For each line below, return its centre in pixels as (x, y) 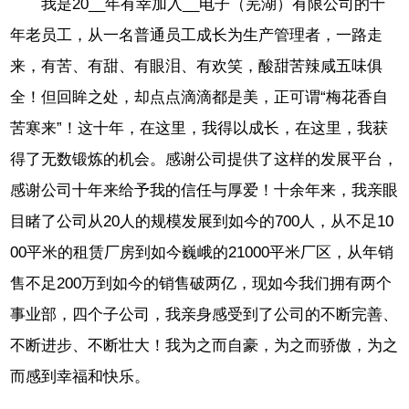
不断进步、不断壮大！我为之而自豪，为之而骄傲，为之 (204, 345)
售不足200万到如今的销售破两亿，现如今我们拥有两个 (201, 283)
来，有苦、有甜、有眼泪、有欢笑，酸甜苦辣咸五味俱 (197, 66)
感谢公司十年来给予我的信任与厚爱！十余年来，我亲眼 (204, 190)
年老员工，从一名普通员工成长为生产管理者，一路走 (197, 35)
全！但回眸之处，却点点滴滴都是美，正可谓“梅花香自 (199, 97)
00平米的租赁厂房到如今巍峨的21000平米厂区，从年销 (202, 252)
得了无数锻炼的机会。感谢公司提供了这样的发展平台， (204, 159)
